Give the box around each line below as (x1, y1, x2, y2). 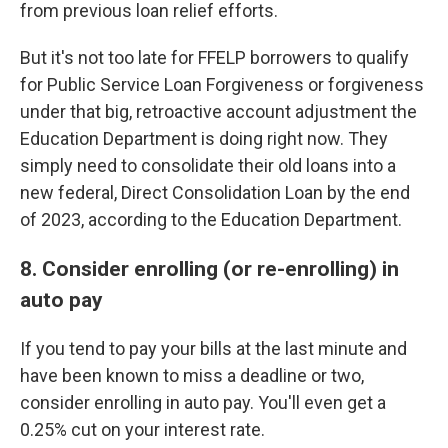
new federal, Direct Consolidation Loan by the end (20, 182, 410, 203)
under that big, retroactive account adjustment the (20, 101, 417, 122)
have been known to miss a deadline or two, (20, 365, 364, 386)
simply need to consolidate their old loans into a (20, 155, 396, 176)
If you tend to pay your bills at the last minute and (20, 338, 407, 359)
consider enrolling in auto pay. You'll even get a (20, 392, 386, 413)
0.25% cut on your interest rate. (20, 419, 265, 440)
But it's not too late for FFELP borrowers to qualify (20, 47, 409, 68)
